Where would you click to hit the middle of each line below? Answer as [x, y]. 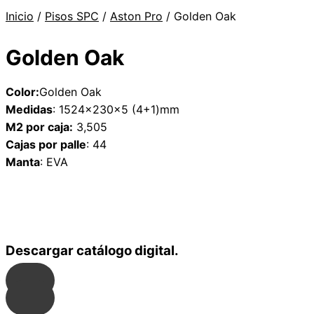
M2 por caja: [39, 127]
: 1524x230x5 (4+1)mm [116, 109]
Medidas [29, 109]
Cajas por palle [46, 144]
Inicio [20, 16]
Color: [22, 91]
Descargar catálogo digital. [92, 250]
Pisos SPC [72, 16]
